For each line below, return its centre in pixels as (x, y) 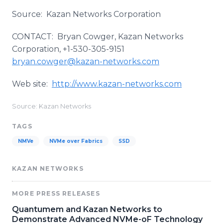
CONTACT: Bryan (48, 37)
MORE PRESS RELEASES (56, 193)
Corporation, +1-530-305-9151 (69, 49)
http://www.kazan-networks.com (117, 84)
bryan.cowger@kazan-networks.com (86, 61)
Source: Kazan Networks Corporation (86, 14)
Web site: (32, 84)
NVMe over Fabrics (76, 141)
